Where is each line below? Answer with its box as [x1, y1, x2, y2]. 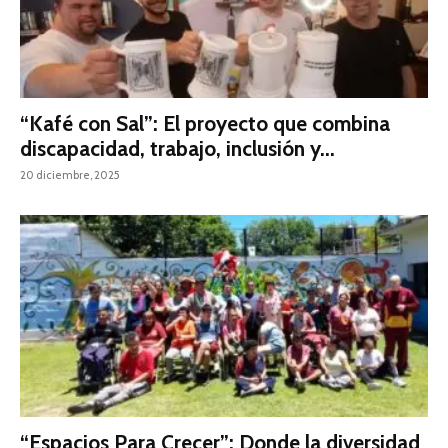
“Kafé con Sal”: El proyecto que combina [20, 111, 390, 137]
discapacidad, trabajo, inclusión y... [20, 136, 335, 162]
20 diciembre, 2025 [20, 168, 120, 183]
